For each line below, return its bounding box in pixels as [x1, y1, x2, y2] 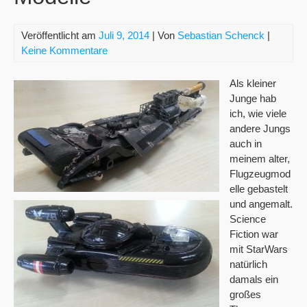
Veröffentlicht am [21, 29, 99, 41]
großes [230, 288, 261, 300]
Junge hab [230, 93, 276, 104]
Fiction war [230, 228, 278, 240]
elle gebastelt [230, 183, 288, 195]
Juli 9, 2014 [99, 29, 149, 41]
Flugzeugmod [230, 168, 291, 180]
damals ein [230, 273, 278, 285]
